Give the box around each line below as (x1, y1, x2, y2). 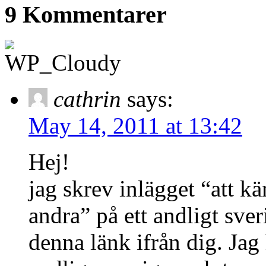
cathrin (53, 85, 121, 112)
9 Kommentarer (5, 1, 167, 28)
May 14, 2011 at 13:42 (28, 112, 242, 138)
